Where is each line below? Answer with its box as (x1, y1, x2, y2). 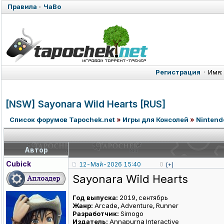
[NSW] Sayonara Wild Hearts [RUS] (5, 98, 166, 110)
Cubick (6, 159, 31, 168)
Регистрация (155, 68, 200, 76)
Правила (7, 2, 37, 10)
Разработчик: (72, 209, 119, 218)
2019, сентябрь (118, 193, 168, 202)
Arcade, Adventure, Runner (93, 201, 178, 210)
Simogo (119, 209, 143, 218)
